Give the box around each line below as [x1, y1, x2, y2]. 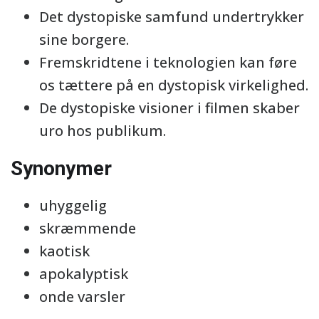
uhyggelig [39, 196, 107, 215]
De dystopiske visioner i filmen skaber [39, 98, 300, 117]
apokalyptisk [39, 264, 128, 283]
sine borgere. [39, 30, 129, 49]
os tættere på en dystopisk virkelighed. [39, 75, 308, 95]
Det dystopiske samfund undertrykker [39, 7, 304, 26]
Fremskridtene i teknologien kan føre [39, 53, 297, 72]
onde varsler [39, 287, 125, 306]
